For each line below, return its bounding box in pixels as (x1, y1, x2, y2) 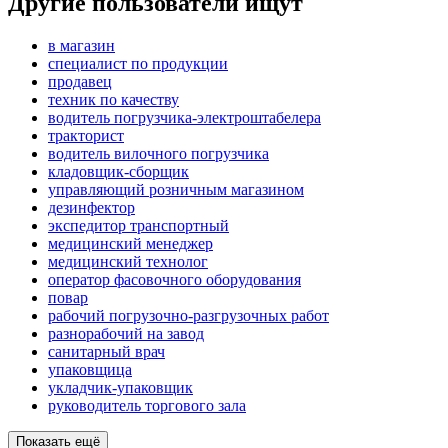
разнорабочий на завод (48, 325, 204, 343)
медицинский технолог (48, 253, 208, 271)
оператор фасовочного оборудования (48, 271, 301, 289)
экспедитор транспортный (48, 217, 229, 235)
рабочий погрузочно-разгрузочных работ (48, 307, 329, 325)
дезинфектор (48, 199, 135, 217)
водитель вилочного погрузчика (48, 145, 269, 163)
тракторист (48, 127, 124, 145)
